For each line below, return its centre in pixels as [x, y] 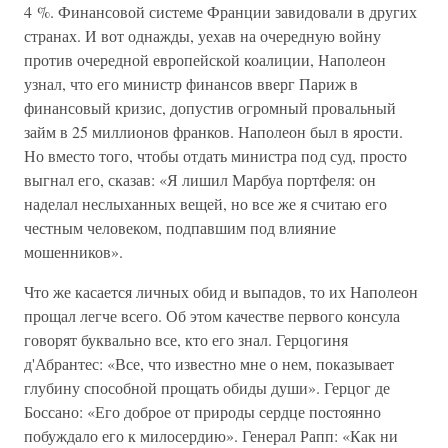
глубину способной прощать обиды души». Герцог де [207, 387]
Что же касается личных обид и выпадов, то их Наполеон [221, 291]
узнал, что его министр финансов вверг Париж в [191, 83]
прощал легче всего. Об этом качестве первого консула [212, 315]
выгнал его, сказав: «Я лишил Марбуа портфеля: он [200, 179]
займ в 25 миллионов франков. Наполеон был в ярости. [213, 131]
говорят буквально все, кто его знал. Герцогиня [186, 339]
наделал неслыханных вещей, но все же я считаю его [205, 203]
